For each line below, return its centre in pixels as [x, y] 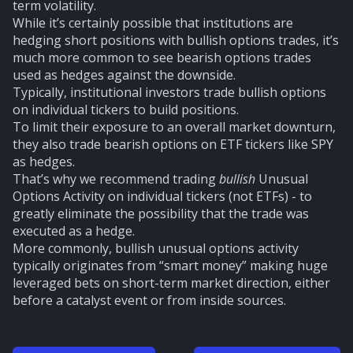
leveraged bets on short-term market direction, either [171, 283]
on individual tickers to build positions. [126, 110]
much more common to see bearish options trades [162, 58]
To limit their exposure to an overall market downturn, [174, 127]
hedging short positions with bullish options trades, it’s [176, 40]
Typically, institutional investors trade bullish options [169, 92]
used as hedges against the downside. [124, 75]
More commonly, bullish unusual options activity [156, 248]
